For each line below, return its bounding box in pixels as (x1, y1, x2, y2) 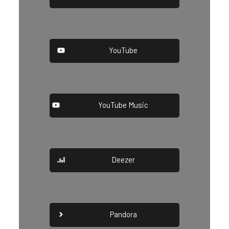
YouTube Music (98, 100, 149, 109)
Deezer (111, 154, 135, 164)
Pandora (109, 209, 137, 219)
